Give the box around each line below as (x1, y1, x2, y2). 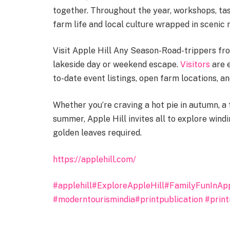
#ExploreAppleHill (92, 181, 164, 191)
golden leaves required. (53, 127, 142, 138)
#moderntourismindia (53, 195, 135, 205)
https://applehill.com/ (53, 154, 136, 164)
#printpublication (135, 195, 203, 205)
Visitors (180, 60, 210, 70)
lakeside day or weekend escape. (53, 60, 180, 70)
